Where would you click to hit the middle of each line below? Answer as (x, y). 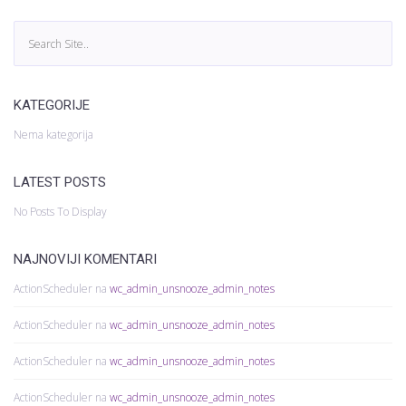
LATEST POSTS (60, 182)
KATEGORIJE (52, 105)
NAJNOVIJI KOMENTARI (85, 259)
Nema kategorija (53, 135)
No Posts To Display (60, 212)
